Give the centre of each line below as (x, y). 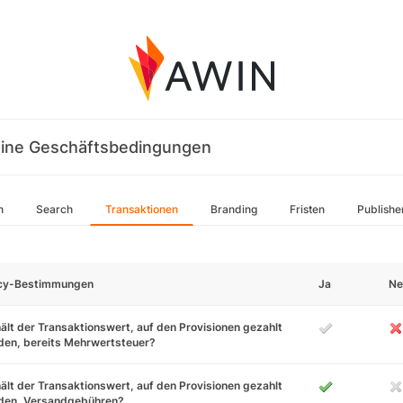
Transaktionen (142, 209)
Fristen (307, 209)
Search (54, 209)
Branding (234, 209)
